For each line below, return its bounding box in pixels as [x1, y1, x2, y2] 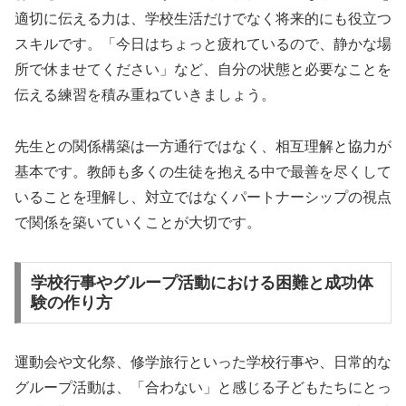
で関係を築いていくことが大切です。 [14, 215, 261, 231]
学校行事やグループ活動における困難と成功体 [30, 273, 373, 292]
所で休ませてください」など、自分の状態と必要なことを [14, 62, 391, 78]
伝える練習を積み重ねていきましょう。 [14, 87, 275, 103]
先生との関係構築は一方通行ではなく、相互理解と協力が [14, 139, 391, 155]
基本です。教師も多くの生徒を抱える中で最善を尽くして [14, 164, 391, 180]
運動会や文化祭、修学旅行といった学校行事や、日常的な [14, 353, 391, 370]
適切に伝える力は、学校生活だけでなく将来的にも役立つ [14, 11, 391, 27]
